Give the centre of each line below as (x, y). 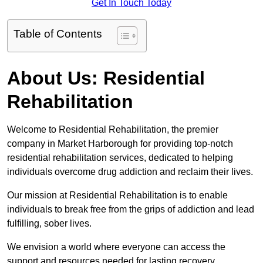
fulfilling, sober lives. (50, 224)
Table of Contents (58, 34)
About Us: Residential (106, 78)
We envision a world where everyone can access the (116, 247)
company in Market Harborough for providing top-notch (120, 144)
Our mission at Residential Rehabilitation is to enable (117, 195)
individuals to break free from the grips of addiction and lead (131, 210)
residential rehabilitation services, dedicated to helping (120, 158)
